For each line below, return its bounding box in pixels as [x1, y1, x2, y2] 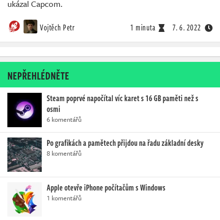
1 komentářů [47, 193, 82, 203]
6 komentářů [47, 114, 82, 125]
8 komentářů [47, 148, 82, 159]
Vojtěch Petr [40, 22, 75, 34]
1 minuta [130, 22, 155, 34]
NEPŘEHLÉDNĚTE [7, 67, 69, 83]
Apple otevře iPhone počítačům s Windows [47, 182, 165, 194]
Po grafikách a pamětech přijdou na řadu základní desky [47, 137, 204, 149]
